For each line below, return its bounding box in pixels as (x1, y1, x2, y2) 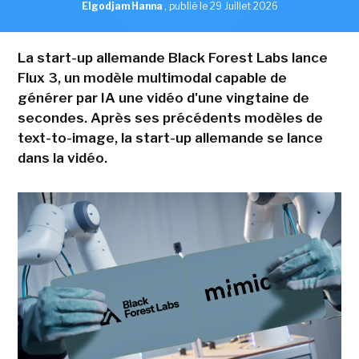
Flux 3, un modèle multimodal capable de (17, 70, 287, 87)
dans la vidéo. (17, 150, 107, 167)
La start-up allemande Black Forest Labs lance (17, 50, 328, 67)
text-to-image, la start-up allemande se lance (17, 130, 323, 147)
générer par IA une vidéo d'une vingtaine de (17, 90, 309, 107)
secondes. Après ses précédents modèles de (17, 110, 323, 127)
